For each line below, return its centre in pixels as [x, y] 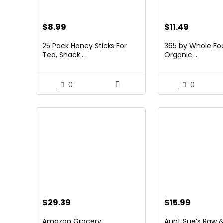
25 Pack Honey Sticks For [85, 46]
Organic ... [182, 55]
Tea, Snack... [64, 55]
